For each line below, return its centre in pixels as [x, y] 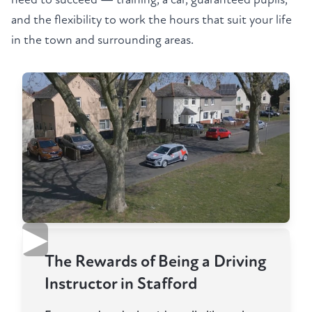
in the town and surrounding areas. [102, 40]
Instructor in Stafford [121, 284]
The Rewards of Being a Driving [155, 262]
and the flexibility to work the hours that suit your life [151, 20]
